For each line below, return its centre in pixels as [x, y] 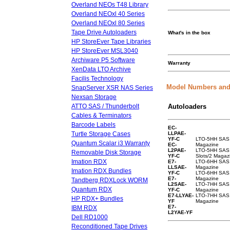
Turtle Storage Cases [101, 134]
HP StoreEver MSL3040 [105, 51]
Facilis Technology [97, 79]
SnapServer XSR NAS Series [112, 88]
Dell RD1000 [90, 217]
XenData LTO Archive [101, 69]
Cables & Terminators [101, 116]
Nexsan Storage [94, 97]
